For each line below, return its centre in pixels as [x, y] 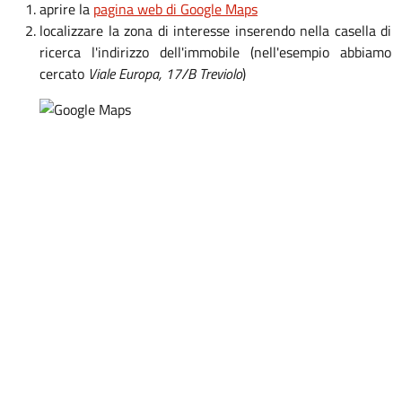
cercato [64, 74]
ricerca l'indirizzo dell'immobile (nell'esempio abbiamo [215, 52]
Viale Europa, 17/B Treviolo [165, 74]
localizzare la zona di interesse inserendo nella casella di [215, 31]
